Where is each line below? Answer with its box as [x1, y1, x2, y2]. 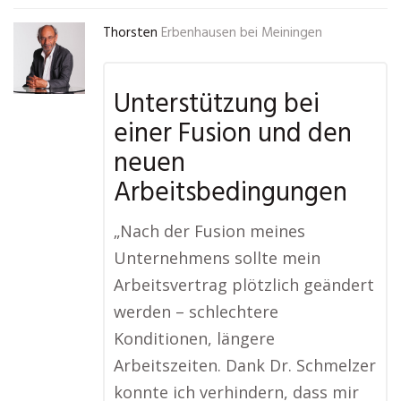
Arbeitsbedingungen [114, 172, 347, 215]
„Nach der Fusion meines [114, 220, 305, 242]
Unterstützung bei [114, 83, 320, 126]
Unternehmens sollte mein [114, 247, 320, 269]
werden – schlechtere [114, 301, 278, 322]
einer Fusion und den [114, 113, 352, 156]
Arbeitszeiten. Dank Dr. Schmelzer [114, 354, 376, 376]
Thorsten [103, 22, 158, 44]
